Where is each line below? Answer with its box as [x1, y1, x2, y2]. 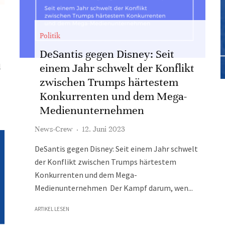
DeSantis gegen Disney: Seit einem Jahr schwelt [35, 144, 198, 154]
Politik [40, 31, 60, 40]
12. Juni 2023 [82, 125, 125, 134]
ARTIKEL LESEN [35, 205, 69, 212]
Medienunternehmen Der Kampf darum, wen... [35, 183, 193, 193]
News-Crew [35, 125, 73, 134]
